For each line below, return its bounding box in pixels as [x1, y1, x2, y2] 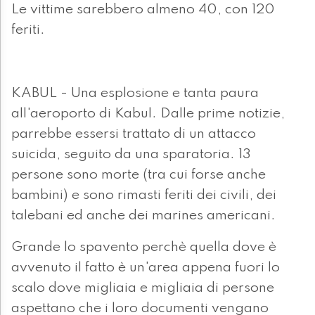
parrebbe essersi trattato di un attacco [11, 127, 256, 142]
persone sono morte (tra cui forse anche [11, 168, 266, 183]
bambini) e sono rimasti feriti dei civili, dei [11, 188, 276, 203]
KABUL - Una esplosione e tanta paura [11, 86, 259, 101]
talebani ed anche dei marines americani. [11, 209, 279, 224]
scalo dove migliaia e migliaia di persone [11, 281, 274, 296]
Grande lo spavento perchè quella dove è [11, 240, 276, 255]
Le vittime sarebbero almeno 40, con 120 [11, 3, 275, 18]
